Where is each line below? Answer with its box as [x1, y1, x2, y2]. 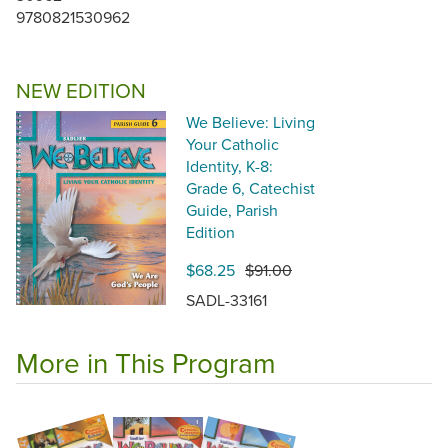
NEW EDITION [16, 76, 146, 106]
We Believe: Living [186, 111, 315, 134]
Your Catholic [186, 133, 279, 156]
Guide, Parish [186, 199, 278, 222]
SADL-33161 [186, 289, 267, 312]
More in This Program [16, 343, 276, 383]
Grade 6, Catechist [186, 177, 315, 200]
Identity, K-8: [186, 155, 273, 178]
